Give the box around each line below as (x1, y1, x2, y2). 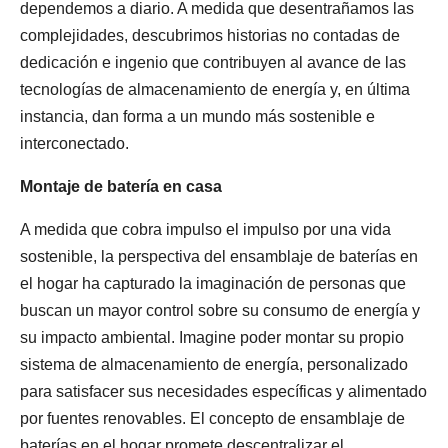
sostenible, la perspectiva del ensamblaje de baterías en (20, 248, 418, 265)
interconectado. (20, 135, 129, 152)
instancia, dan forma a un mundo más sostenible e (20, 108, 375, 125)
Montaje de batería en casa (20, 178, 222, 195)
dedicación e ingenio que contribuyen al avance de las (20, 54, 406, 71)
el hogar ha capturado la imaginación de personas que (20, 275, 406, 292)
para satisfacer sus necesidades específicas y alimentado (20, 383, 427, 400)
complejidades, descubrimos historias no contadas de (20, 27, 400, 44)
